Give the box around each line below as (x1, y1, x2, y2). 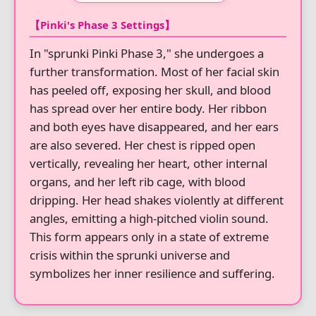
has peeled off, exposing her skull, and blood (30, 82, 271, 98)
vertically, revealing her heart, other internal (30, 155, 267, 171)
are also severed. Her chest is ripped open (30, 137, 255, 153)
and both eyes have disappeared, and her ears (30, 119, 279, 135)
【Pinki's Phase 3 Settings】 (30, 18, 175, 32)
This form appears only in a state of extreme (30, 229, 269, 245)
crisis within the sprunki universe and (30, 247, 230, 263)
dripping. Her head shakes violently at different (30, 192, 284, 208)
